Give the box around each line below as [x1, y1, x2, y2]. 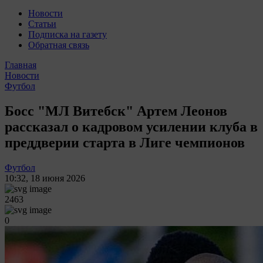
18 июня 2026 [31, 173, 85, 183]
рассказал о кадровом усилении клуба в [5, 119, 258, 134]
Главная [5, 60, 36, 70]
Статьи [28, 19, 56, 29]
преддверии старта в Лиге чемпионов [5, 134, 245, 150]
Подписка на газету [28, 29, 107, 39]
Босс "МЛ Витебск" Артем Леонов [5, 103, 227, 119]
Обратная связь [28, 40, 89, 50]
